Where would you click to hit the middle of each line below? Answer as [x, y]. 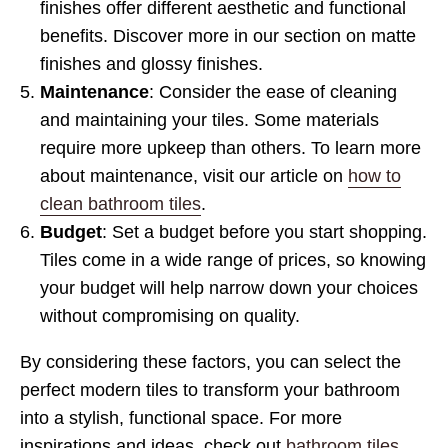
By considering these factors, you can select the [210, 362]
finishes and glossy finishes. [151, 64]
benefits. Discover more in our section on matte [228, 36]
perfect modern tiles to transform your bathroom [210, 390]
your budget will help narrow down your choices [229, 288]
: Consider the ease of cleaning [273, 92]
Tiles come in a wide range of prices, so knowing [233, 260]
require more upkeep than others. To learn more [230, 148]
